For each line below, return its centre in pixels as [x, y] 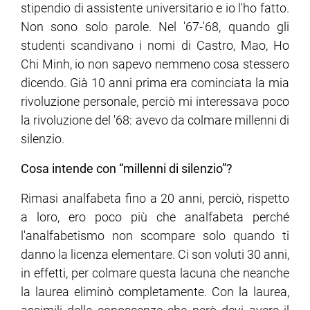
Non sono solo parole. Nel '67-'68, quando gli [155, 27]
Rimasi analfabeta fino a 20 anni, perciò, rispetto [155, 199]
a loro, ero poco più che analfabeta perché [155, 217]
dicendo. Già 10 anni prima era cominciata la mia [155, 83]
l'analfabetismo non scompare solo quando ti [155, 236]
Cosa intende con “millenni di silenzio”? [127, 169]
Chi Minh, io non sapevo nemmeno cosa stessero [155, 64]
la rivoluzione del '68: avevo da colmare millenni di [155, 120]
